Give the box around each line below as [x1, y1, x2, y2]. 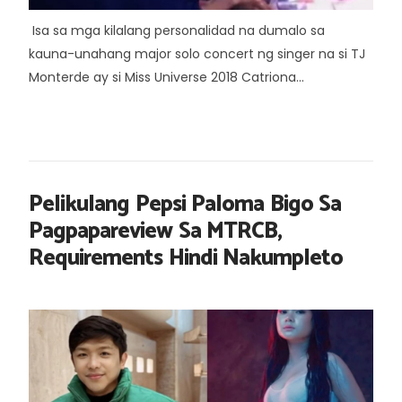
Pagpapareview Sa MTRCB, [29, 213, 282, 250]
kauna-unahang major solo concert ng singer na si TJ [29, 45, 365, 63]
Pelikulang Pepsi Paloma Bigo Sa [29, 186, 341, 223]
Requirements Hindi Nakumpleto [29, 240, 343, 277]
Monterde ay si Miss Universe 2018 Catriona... [29, 68, 304, 86]
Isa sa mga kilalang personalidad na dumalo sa [29, 22, 325, 39]
